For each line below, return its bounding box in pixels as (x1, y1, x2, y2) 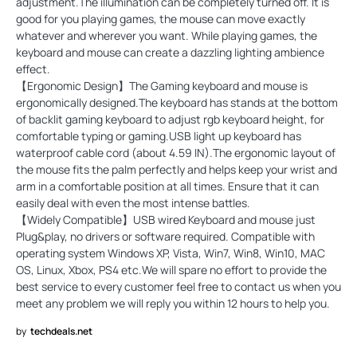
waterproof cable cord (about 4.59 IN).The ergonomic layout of (16, 144, 335, 160)
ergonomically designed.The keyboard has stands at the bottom (16, 94, 338, 110)
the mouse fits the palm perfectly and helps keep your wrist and (16, 161, 337, 177)
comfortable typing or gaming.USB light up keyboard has (16, 127, 301, 143)
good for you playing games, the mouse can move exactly (16, 10, 305, 26)
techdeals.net (30, 324, 92, 338)
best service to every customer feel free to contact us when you (16, 278, 341, 294)
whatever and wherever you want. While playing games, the (16, 27, 317, 43)
